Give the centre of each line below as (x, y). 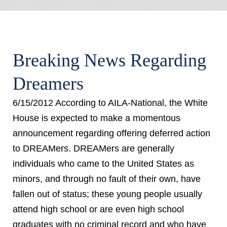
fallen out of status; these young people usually (107, 194)
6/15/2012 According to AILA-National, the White (110, 103)
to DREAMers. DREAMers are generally (93, 148)
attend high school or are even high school (98, 209)
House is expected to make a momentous (97, 118)
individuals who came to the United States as (103, 164)
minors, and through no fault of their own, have (107, 179)
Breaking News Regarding (109, 60)
